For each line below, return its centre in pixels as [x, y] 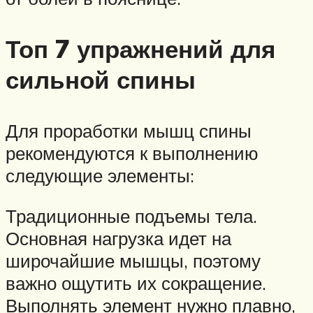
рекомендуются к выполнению [132, 153]
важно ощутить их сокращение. [136, 283]
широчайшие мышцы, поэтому [133, 260]
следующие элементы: [100, 175]
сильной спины [101, 79]
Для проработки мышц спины [129, 130]
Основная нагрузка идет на [118, 238]
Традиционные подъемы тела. [131, 216]
